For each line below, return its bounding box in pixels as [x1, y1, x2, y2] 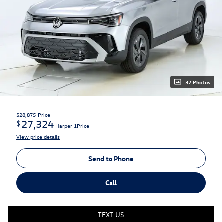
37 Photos [185, 78, 210, 86]
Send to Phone [88, 153, 134, 163]
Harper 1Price [55, 121, 89, 129]
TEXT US [98, 209, 124, 219]
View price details [16, 132, 60, 140]
